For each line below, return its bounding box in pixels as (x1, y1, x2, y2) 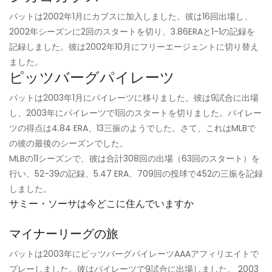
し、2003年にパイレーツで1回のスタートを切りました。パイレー (9, 107, 262, 120)
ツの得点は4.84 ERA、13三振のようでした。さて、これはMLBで (9, 122, 256, 135)
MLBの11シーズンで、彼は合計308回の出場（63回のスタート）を (9, 152, 260, 165)
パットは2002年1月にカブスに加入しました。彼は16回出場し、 (9, 10, 253, 23)
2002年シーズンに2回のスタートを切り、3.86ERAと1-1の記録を (9, 25, 255, 38)
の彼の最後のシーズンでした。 (9, 137, 128, 150)
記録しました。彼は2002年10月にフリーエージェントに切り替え (9, 41, 259, 53)
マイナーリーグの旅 (9, 225, 118, 243)
